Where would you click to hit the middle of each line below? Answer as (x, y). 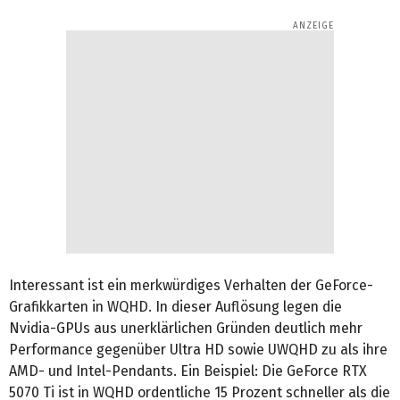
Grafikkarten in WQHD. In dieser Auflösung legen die (175, 306)
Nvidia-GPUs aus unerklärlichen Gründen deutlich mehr (186, 328)
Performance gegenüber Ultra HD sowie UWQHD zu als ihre (198, 349)
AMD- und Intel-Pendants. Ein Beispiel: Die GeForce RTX (188, 371)
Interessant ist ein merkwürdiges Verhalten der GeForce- (191, 285)
